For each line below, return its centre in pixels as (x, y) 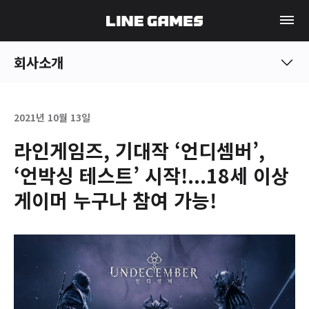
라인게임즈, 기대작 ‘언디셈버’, (139, 150)
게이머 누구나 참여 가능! (115, 200)
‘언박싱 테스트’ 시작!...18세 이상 (151, 175)
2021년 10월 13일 (52, 117)
